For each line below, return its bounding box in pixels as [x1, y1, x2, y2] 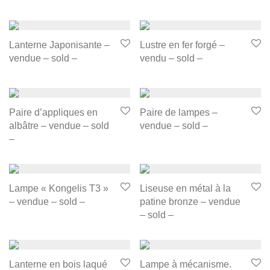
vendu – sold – [140, 52, 202, 63]
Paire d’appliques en [9, 107, 98, 118]
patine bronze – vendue [140, 196, 240, 207]
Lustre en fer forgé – [140, 39, 225, 50]
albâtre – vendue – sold [9, 120, 109, 131]
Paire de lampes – [140, 107, 218, 118]
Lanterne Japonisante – [9, 39, 110, 50]
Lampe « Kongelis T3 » [9, 183, 108, 193]
